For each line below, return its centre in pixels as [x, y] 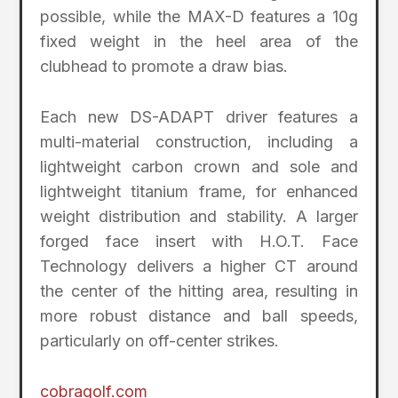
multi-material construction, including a [199, 141]
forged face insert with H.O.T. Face [199, 241]
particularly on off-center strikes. [160, 340]
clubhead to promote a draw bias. [164, 67]
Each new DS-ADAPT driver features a [199, 116]
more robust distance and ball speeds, [199, 315]
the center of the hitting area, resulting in [199, 291]
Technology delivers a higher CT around [199, 266]
